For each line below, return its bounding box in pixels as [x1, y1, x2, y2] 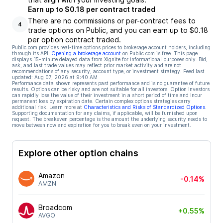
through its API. [12, 50, 50, 56]
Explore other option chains [18, 147, 138, 158]
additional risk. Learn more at [12, 104, 82, 110]
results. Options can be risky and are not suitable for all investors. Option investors [12, 86, 210, 92]
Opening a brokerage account [51, 50, 121, 56]
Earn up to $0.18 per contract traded [28, 5, 155, 13]
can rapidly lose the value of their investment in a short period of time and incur [12, 92, 202, 98]
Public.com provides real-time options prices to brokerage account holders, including [12, 44, 211, 50]
